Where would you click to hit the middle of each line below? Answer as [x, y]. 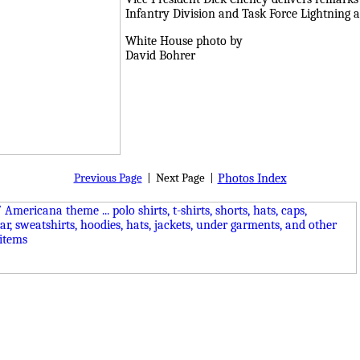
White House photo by [184, 41]
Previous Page [108, 178]
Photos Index [252, 178]
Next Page [180, 178]
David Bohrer [160, 55]
